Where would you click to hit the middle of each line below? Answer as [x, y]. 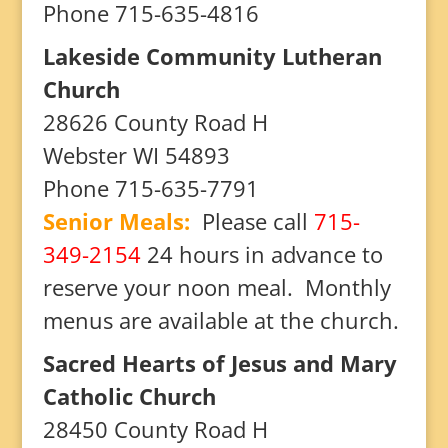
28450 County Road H [155, 429]
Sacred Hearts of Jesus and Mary [219, 363]
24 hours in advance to [261, 254]
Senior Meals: [116, 221]
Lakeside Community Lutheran [212, 56]
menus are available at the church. [220, 320]
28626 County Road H [155, 122]
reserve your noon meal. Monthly [216, 287]
